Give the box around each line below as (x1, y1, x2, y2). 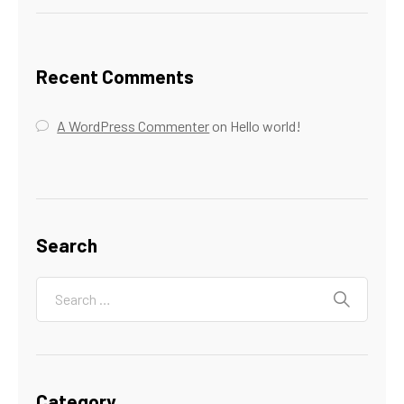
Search (36, 233, 97, 256)
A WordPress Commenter (57, 116, 210, 134)
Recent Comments (36, 64, 194, 87)
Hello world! (230, 116, 302, 134)
